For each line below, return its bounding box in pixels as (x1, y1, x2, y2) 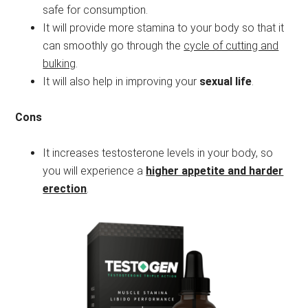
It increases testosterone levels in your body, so (43, 146, 274, 160)
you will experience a (43, 164, 146, 178)
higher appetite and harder (146, 164, 284, 178)
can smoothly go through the (43, 39, 184, 53)
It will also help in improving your (43, 75, 200, 89)
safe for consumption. (43, 3, 148, 17)
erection (43, 182, 87, 196)
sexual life (199, 75, 252, 89)
